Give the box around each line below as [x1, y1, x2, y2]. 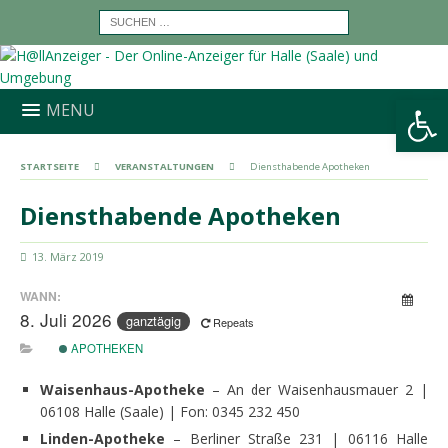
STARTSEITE [20, 160, 79, 173]
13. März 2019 [32, 249, 104, 264]
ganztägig [126, 311, 181, 331]
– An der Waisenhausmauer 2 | [205, 380, 428, 400]
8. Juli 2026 [20, 306, 117, 332]
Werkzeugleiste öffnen [405, 87, 425, 130]
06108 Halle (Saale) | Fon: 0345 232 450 [40, 402, 300, 422]
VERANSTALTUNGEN [115, 160, 214, 173]
